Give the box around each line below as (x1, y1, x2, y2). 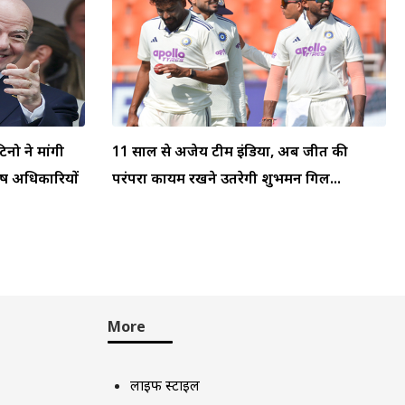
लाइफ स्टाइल (129, 375, 200, 394)
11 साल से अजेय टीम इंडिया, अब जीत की (112, 140, 348, 161)
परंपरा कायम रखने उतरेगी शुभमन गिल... (112, 167, 341, 188)
